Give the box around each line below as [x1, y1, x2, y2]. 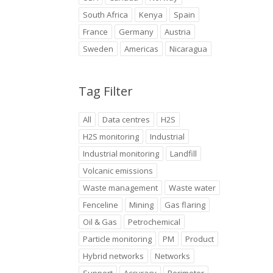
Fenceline [82, 199, 118, 210]
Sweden [82, 43, 113, 54]
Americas [124, 43, 158, 54]
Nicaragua [169, 43, 207, 54]
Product [185, 233, 214, 244]
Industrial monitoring [82, 148, 159, 159]
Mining [129, 199, 154, 210]
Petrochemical [127, 216, 180, 227]
